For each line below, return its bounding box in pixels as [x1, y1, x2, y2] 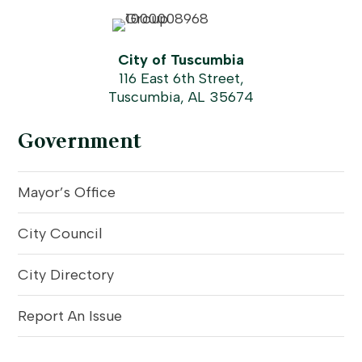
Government [18, 126, 142, 156]
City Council [18, 224, 103, 242]
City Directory [18, 265, 115, 284]
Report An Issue [18, 306, 123, 325]
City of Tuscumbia [118, 50, 244, 69]
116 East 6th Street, [118, 69, 244, 87]
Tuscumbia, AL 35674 [108, 87, 254, 106]
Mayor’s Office [18, 183, 116, 201]
